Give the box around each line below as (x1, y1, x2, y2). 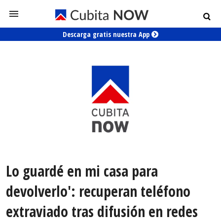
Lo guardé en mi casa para (6, 161, 158, 182)
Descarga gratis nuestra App (63, 30, 151, 39)
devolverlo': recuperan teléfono (6, 181, 190, 202)
